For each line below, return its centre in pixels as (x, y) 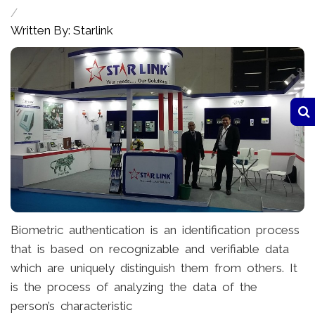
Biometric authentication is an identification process (155, 230)
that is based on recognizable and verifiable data (150, 249)
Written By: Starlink (62, 31)
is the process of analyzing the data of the (134, 287)
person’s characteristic (71, 306)
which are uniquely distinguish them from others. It (154, 268)
